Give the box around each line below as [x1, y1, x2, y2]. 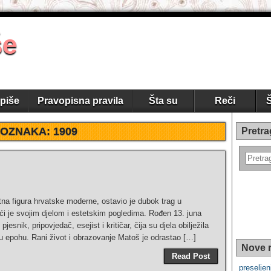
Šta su [149, 96, 178, 106]
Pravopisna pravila [38, 96, 123, 106]
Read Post [172, 252, 210, 261]
